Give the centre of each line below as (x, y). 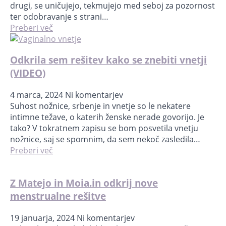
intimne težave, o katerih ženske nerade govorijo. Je (107, 117)
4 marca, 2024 (38, 95)
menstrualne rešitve (58, 196)
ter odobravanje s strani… (59, 16)
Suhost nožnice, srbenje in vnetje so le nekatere (100, 106)
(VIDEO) (28, 73)
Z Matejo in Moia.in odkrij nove (84, 183)
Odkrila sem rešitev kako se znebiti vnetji (108, 60)
